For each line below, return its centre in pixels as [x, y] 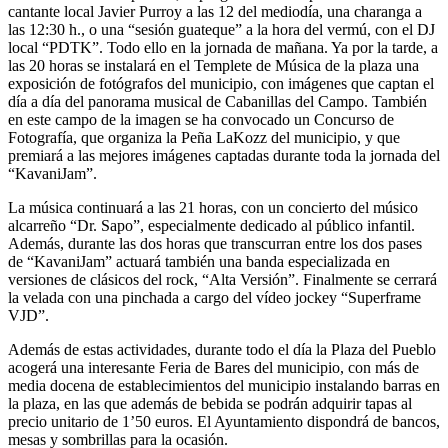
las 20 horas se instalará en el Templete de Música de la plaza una [213, 65]
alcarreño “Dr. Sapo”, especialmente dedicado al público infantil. [211, 225]
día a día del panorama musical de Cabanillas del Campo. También [217, 101]
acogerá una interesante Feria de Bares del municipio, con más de [213, 367]
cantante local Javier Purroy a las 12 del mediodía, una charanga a [215, 11]
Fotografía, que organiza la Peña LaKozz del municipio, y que [204, 137]
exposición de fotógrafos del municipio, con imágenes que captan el [221, 83]
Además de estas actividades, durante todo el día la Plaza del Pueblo [222, 349]
